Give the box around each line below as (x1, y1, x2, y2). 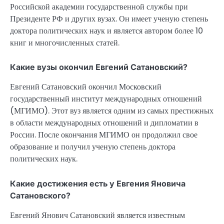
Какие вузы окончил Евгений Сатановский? (10, 62, 187, 72)
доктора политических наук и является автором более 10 (10, 25, 203, 37)
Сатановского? (10, 190, 70, 200)
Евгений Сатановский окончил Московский (10, 81, 161, 93)
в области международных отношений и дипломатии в (10, 117, 198, 129)
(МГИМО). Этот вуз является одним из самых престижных (10, 105, 213, 117)
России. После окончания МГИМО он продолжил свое (10, 129, 197, 141)
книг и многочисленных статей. (10, 37, 119, 49)
